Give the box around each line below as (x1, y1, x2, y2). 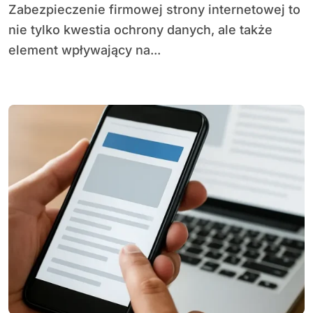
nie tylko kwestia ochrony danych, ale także (8, 22, 272, 37)
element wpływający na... (8, 43, 161, 57)
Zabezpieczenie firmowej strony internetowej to (8, 2, 17, 17)
